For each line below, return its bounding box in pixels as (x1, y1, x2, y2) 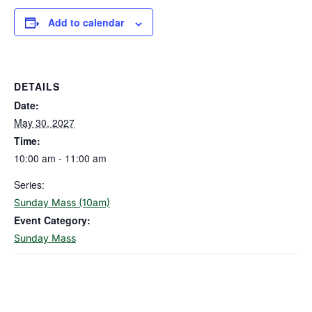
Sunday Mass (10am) (14, 196, 110, 209)
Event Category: (14, 213, 91, 228)
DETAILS (14, 79, 60, 94)
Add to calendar (48, 15, 124, 30)
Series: (14, 178, 45, 192)
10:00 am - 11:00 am (14, 151, 107, 166)
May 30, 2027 (14, 116, 75, 130)
